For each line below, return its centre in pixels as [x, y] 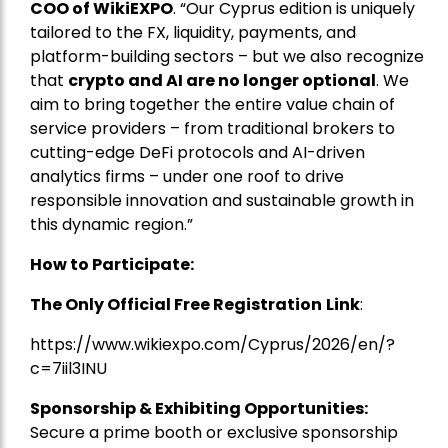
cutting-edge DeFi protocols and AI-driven [197, 153]
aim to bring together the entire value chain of [212, 105]
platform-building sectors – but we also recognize [227, 57]
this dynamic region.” [111, 225]
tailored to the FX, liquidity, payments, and [193, 33]
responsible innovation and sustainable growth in [222, 201]
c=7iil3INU [68, 369]
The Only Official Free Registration [176, 305]
